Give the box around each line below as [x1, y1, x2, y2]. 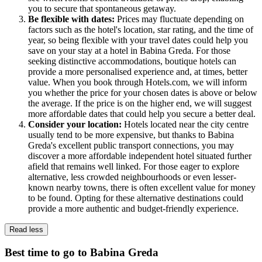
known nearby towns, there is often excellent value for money [28, 182, 256, 192]
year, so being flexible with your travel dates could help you [28, 35, 248, 45]
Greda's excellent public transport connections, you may [28, 140, 234, 150]
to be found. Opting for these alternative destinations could [28, 192, 243, 203]
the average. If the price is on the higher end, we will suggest [28, 98, 251, 108]
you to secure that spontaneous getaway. [28, 3, 176, 13]
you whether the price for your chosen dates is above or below [28, 87, 257, 98]
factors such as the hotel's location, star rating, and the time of [28, 24, 253, 35]
